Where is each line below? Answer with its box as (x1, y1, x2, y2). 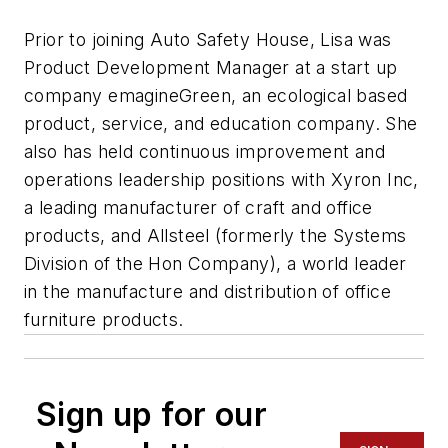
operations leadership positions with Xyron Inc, (24, 169, 419, 191)
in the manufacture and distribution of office (24, 281, 391, 303)
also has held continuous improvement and (24, 141, 385, 163)
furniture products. (24, 309, 184, 331)
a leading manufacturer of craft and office (24, 197, 373, 219)
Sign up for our (36, 395, 267, 435)
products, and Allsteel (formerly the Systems (24, 225, 407, 247)
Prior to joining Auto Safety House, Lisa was (24, 29, 392, 51)
